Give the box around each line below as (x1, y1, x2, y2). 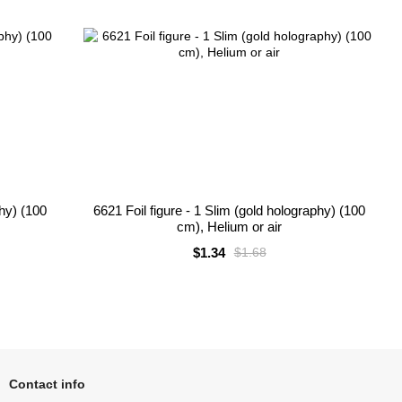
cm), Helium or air (177, 218, 283, 234)
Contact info (9, 377, 85, 391)
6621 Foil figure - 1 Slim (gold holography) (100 (93, 202, 366, 218)
